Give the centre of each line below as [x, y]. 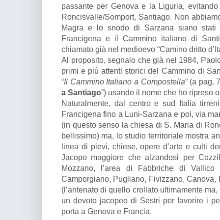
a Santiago [81, 93]
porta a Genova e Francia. [108, 211]
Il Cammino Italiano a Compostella [124, 82]
